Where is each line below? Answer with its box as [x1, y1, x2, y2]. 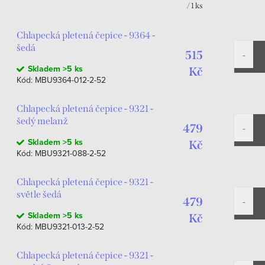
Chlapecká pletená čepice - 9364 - [17, 30, 155, 41]
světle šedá [17, 189, 62, 200]
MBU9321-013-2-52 [35, 221, 104, 232]
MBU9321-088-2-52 [35, 147, 106, 159]
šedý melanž [17, 115, 68, 127]
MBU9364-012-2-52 [35, 74, 106, 86]
